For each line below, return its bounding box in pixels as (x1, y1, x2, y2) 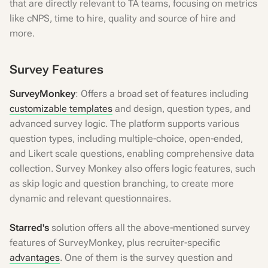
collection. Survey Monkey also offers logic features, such (10, 163, 255, 174)
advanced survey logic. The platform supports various (10, 118, 239, 129)
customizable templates (10, 103, 112, 114)
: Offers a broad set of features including (75, 88, 248, 99)
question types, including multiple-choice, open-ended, (10, 133, 243, 144)
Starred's (10, 222, 49, 233)
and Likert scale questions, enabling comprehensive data (10, 148, 254, 159)
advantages (10, 252, 60, 263)
